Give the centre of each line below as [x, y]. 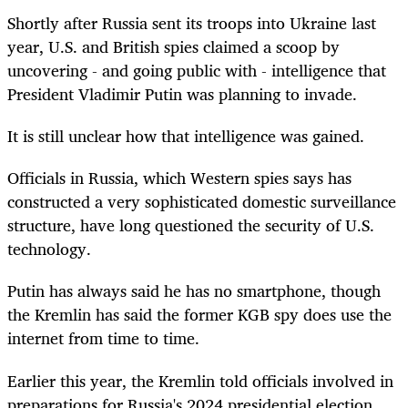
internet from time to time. [103, 338]
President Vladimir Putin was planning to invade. [182, 93]
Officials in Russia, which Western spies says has [179, 178]
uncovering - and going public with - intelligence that [197, 70]
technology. [49, 249]
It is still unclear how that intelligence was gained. [186, 136]
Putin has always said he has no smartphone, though [194, 291]
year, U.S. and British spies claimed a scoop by [173, 46]
